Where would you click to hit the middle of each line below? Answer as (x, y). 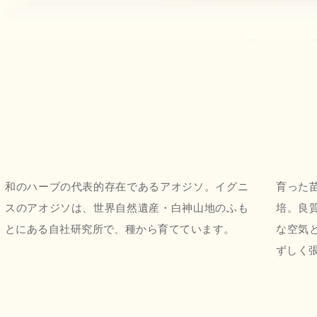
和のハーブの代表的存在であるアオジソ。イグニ (127, 186)
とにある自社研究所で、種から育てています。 (120, 229)
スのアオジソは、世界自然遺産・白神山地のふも (127, 208)
